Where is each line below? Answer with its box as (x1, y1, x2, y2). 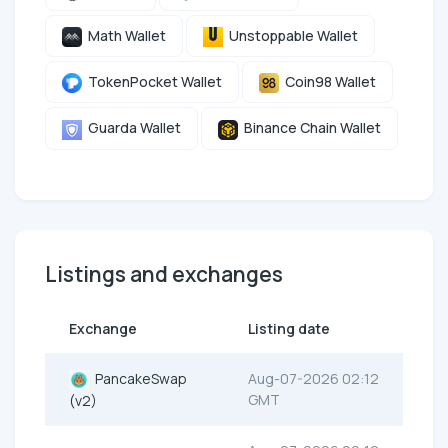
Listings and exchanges (45, 259, 283, 288)
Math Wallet (82, 26, 166, 46)
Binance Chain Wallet (238, 118, 381, 138)
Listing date (248, 318, 330, 338)
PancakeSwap (89, 368, 187, 388)
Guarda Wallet (82, 118, 181, 138)
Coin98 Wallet (279, 72, 376, 92)
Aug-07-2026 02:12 (248, 368, 379, 388)
